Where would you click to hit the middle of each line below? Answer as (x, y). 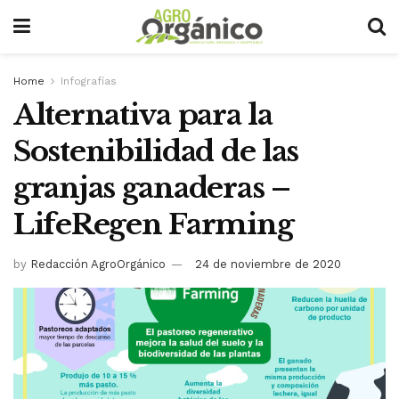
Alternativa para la (143, 115)
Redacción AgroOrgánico (98, 264)
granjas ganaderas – (152, 188)
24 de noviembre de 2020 (268, 264)
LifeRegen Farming (154, 224)
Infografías (89, 81)
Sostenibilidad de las (156, 151)
